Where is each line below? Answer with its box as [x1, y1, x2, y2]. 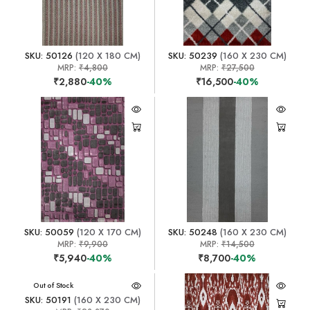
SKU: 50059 [24, 225, 74, 239]
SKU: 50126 [24, 48, 73, 62]
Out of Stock [33, 280, 74, 291]
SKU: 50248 [167, 225, 217, 239]
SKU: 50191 [24, 293, 71, 307]
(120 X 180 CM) [72, 48, 140, 62]
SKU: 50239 [167, 48, 217, 62]
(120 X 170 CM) [73, 225, 141, 239]
